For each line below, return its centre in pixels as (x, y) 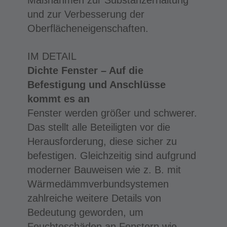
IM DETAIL (52, 56)
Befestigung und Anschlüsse (96, 84)
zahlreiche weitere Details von (94, 198)
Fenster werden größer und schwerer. (112, 113)
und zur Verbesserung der (86, 14)
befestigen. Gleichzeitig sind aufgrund (111, 155)
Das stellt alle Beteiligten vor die (99, 127)
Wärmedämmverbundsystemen (98, 184)
